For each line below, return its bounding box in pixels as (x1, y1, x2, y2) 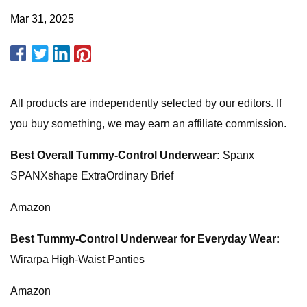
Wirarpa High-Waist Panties (10, 254, 145, 265)
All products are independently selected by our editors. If (10, 97, 282, 109)
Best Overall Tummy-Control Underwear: (10, 149, 220, 161)
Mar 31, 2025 (10, 13, 74, 25)
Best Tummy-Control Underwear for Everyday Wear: (10, 233, 280, 245)
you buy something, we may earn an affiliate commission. (10, 118, 286, 130)
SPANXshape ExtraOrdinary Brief (10, 170, 173, 182)
